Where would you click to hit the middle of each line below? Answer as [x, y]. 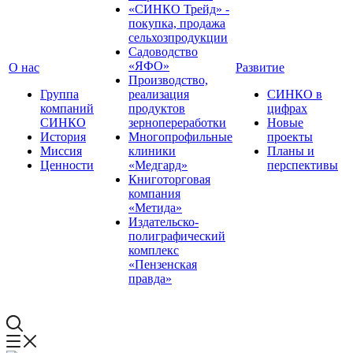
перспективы [303, 165]
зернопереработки [177, 123]
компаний [67, 108]
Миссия [61, 151]
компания [154, 193]
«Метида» [155, 208]
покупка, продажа [177, 23]
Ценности [67, 165]
